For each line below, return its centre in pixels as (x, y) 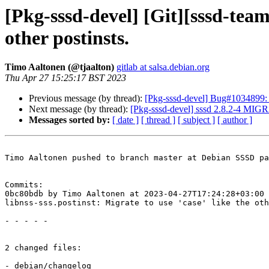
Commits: (24, 185)
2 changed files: (43, 248)
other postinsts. (67, 38)
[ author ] (235, 120)
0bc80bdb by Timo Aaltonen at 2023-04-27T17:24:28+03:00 (134, 194)
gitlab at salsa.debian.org (163, 67)
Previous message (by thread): (87, 98)
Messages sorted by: (69, 120)
